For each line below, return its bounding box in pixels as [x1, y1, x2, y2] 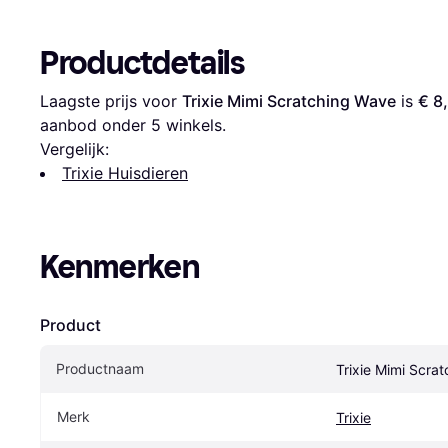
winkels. [161, 114, 226, 135]
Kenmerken [40, 247, 200, 286]
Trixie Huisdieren [62, 162, 188, 183]
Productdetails [40, 43, 245, 82]
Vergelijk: [40, 138, 109, 159]
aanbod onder [40, 114, 151, 135]
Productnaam [56, 359, 144, 377]
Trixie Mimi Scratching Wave [182, 90, 396, 111]
